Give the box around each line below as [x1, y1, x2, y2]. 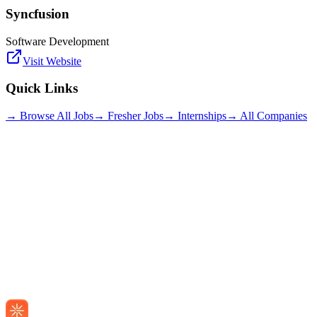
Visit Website [23, 54, 81, 67]
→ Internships [163, 110, 226, 122]
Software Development [6, 35, 109, 47]
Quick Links [6, 81, 78, 96]
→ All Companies [226, 110, 307, 122]
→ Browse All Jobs [6, 110, 93, 122]
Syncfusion [6, 6, 69, 22]
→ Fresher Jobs [93, 110, 163, 122]
